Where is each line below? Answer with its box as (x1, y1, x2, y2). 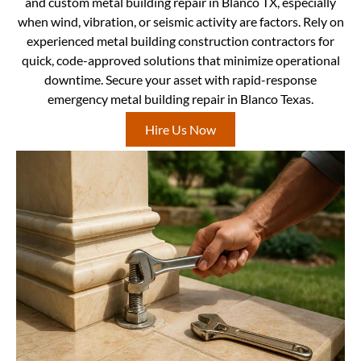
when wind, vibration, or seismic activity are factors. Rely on (17, 13, 344, 29)
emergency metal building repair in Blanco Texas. (48, 90, 313, 106)
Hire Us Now (145, 121, 216, 137)
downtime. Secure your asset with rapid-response (44, 71, 317, 87)
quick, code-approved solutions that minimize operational (21, 52, 340, 68)
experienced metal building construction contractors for (27, 32, 334, 48)
